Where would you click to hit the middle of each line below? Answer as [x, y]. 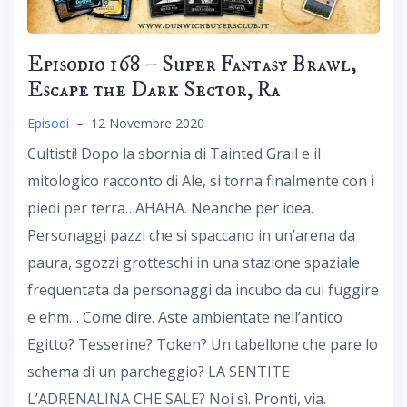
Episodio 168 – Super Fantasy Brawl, [192, 64]
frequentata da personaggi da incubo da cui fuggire [203, 289]
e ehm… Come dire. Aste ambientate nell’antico [185, 317]
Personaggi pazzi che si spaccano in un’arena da [191, 235]
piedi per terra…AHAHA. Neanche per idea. [170, 208]
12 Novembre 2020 [148, 123]
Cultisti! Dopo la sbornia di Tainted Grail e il [174, 153]
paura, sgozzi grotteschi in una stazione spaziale [194, 262]
